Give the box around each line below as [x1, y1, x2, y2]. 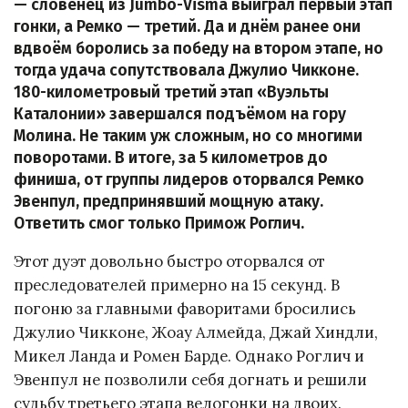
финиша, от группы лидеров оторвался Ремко [14, 169, 364, 189]
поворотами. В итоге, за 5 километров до [14, 148, 328, 168]
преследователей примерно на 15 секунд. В [14, 275, 340, 296]
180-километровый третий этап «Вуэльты [14, 82, 329, 102]
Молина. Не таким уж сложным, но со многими [14, 126, 362, 146]
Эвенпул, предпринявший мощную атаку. [14, 191, 323, 211]
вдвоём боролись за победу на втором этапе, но [14, 38, 383, 58]
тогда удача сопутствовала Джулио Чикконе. [14, 60, 359, 80]
